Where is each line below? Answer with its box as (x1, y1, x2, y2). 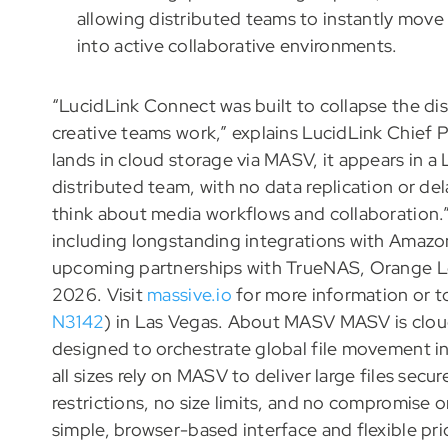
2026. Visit (51, 283, 148, 307)
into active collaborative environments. (76, 34, 398, 58)
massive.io (147, 283, 232, 307)
